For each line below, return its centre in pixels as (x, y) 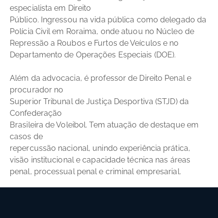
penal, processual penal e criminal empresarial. (96, 171)
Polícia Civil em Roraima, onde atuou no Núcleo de (102, 31)
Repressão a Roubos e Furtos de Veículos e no (94, 43)
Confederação (36, 113)
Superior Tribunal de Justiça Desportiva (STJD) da (99, 101)
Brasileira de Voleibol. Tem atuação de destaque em (104, 125)
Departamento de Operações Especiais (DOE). (93, 54)
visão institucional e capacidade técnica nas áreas (100, 160)
